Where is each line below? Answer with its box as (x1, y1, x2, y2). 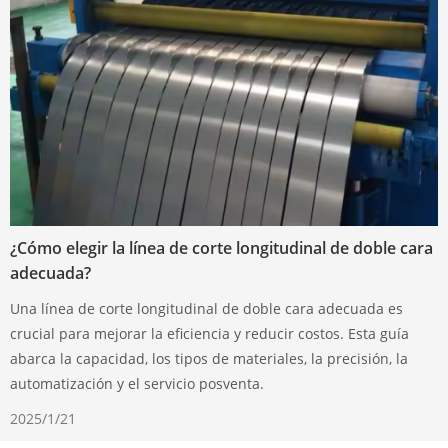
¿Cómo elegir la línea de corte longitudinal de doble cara (10, 237, 433, 260)
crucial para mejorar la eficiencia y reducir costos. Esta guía (10, 324, 409, 344)
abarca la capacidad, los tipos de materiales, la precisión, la (10, 349, 408, 369)
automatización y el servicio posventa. (10, 374, 264, 394)
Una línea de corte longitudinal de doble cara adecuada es (10, 299, 403, 319)
